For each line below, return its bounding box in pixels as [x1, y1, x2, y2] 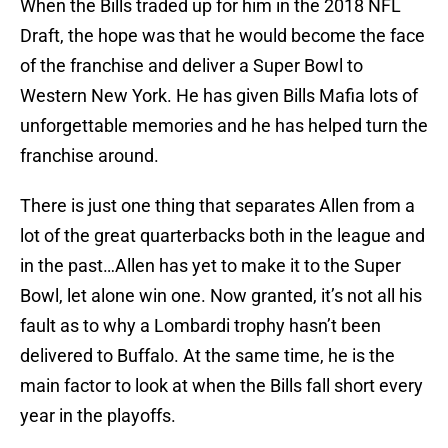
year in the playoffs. [20, 405, 176, 427]
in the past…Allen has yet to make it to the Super [20, 255, 401, 277]
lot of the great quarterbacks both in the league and [20, 225, 425, 247]
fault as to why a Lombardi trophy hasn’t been [20, 315, 381, 337]
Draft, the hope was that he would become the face [20, 25, 425, 47]
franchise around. [20, 145, 163, 167]
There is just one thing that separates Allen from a [20, 195, 415, 217]
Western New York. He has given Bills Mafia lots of [20, 85, 418, 107]
